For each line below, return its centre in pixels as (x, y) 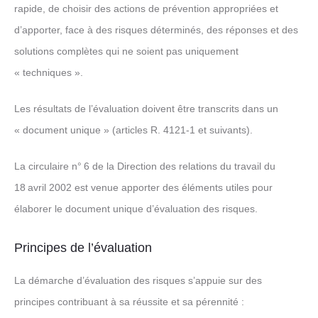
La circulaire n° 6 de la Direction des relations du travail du (145, 166)
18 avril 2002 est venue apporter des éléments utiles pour (143, 187)
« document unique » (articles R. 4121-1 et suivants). (133, 130)
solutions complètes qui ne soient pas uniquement (126, 51)
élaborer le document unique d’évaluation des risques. (136, 209)
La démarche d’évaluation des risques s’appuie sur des (138, 280)
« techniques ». (49, 72)
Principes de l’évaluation (83, 248)
